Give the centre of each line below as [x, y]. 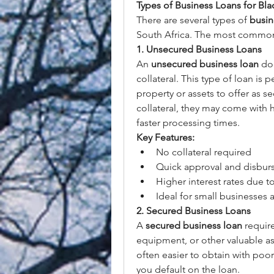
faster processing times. [188, 123]
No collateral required [204, 152]
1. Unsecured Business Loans [199, 49]
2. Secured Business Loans [194, 211]
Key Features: [165, 137]
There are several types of [193, 20]
